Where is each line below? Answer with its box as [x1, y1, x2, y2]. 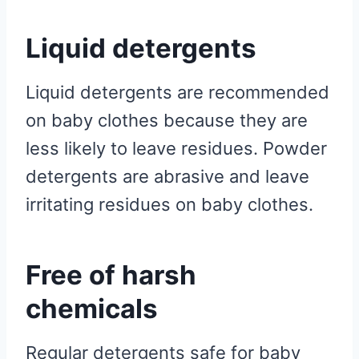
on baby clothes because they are [26, 109, 308, 131]
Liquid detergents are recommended [26, 81, 329, 103]
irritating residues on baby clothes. [26, 193, 313, 215]
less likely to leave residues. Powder [26, 137, 327, 159]
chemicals [26, 292, 158, 325]
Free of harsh [26, 259, 196, 292]
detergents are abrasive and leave [26, 165, 309, 187]
